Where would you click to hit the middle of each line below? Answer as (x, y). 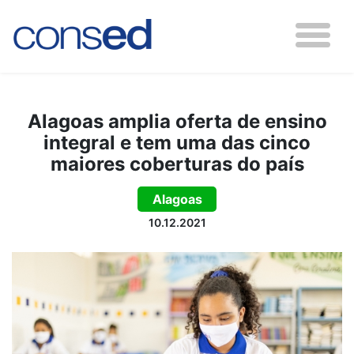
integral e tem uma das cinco (177, 143)
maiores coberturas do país (177, 164)
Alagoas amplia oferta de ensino (177, 121)
